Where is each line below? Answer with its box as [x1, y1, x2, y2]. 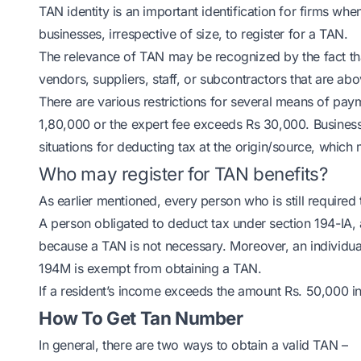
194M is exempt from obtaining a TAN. [39, 260, 262, 276]
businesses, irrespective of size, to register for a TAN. [39, 26, 348, 42]
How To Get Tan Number [39, 307, 243, 329]
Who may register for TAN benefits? [39, 163, 328, 185]
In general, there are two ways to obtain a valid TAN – [39, 337, 348, 353]
